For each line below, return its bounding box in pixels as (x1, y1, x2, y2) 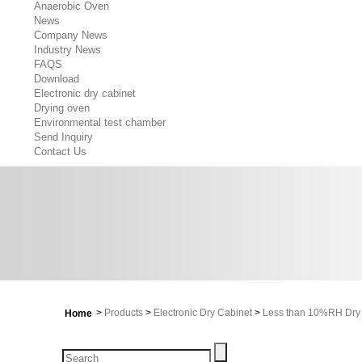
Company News (34, 29, 107, 41)
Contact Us (34, 145, 86, 158)
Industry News (34, 44, 101, 56)
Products (104, 307, 143, 319)
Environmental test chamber (34, 116, 166, 128)
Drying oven (34, 102, 90, 114)
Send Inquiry (34, 131, 93, 143)
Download (34, 73, 79, 85)
